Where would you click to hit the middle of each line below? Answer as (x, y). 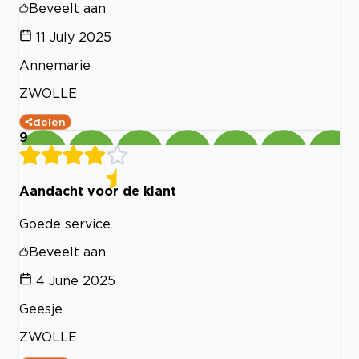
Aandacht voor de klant (98, 191)
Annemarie (55, 65)
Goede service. (66, 223)
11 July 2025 (74, 37)
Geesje (41, 308)
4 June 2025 (76, 280)
